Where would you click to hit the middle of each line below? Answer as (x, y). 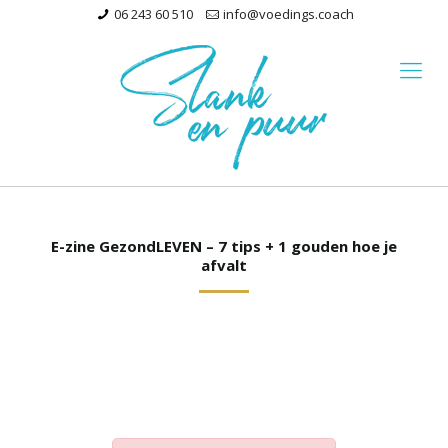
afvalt (224, 265)
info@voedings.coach (289, 14)
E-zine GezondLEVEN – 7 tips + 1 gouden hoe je (224, 246)
